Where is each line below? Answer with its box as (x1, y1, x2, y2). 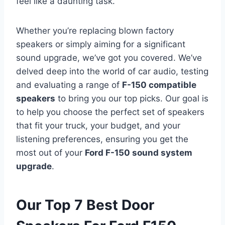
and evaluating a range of (16, 80, 122, 90)
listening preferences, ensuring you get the (16, 134, 188, 145)
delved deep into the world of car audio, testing (16, 66, 208, 77)
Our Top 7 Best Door (16, 196, 154, 214)
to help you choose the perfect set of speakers (16, 107, 204, 118)
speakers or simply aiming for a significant (16, 39, 185, 50)
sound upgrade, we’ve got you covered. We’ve (16, 53, 202, 63)
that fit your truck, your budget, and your (16, 121, 180, 131)
